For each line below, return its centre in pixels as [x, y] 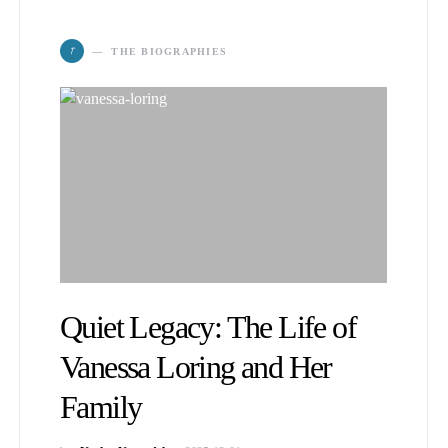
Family [101, 407]
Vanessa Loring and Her [196, 367]
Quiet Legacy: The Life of [208, 327]
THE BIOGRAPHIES [169, 51]
